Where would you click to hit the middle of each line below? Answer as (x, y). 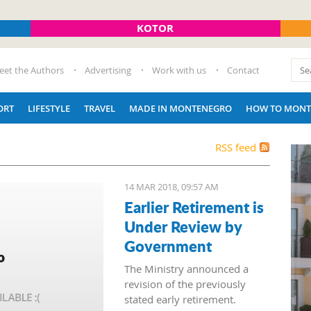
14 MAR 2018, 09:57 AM (171, 187)
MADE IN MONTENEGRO (180, 108)
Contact (243, 70)
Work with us (179, 70)
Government (168, 246)
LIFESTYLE (49, 108)
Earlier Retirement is (194, 207)
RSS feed (236, 147)
